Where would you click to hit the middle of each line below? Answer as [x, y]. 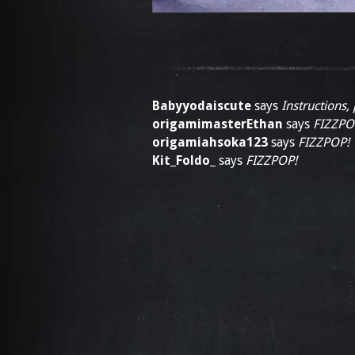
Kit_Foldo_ [184, 160]
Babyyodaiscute [202, 106]
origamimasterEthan [218, 124]
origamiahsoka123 [210, 142]
